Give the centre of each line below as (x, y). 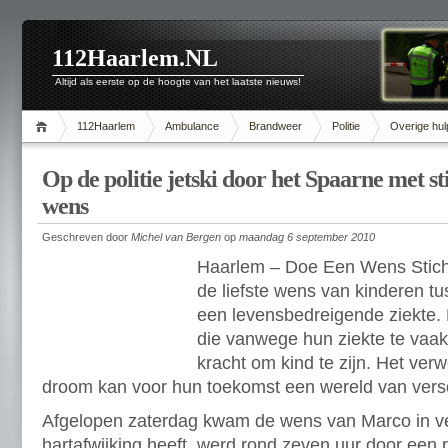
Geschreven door (86, 237)
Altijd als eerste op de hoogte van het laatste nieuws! (178, 81)
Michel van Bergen (176, 237)
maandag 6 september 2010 (307, 237)
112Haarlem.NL (135, 58)
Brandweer (275, 126)
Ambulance (192, 126)
